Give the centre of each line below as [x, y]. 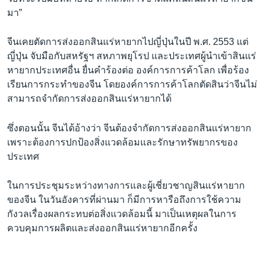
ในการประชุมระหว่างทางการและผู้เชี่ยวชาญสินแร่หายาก [126, 186]
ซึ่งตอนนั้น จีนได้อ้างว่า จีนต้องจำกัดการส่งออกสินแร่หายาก [129, 128]
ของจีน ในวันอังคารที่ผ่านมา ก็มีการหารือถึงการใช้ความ [124, 200]
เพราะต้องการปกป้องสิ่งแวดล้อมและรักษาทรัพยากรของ [122, 142]
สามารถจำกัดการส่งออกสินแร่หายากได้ [89, 99]
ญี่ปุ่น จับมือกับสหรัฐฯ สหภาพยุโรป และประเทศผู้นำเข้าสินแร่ [132, 56]
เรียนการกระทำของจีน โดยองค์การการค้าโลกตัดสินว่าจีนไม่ [132, 85]
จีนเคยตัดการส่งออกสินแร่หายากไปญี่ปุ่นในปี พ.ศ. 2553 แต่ [128, 42]
